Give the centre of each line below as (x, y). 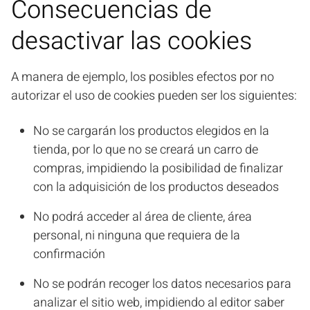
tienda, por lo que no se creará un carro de (146, 150)
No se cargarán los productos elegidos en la (151, 131)
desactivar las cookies (131, 41)
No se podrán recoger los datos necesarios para (162, 284)
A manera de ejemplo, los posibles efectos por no (143, 77)
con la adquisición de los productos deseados (156, 187)
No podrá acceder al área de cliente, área (143, 217)
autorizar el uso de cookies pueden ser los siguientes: (154, 96)
